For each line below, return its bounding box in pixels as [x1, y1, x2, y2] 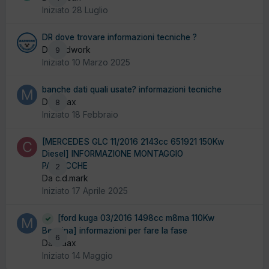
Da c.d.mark [42, 173, 88, 184]
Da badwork [42, 44, 91, 55]
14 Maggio [72, 250, 113, 261]
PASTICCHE [42, 161, 88, 171]
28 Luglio [72, 5, 108, 16]
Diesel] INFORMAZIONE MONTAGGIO [42, 149, 183, 159]
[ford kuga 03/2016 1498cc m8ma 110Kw [58, 213, 214, 223]
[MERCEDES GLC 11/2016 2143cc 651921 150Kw [42, 137, 224, 147]
